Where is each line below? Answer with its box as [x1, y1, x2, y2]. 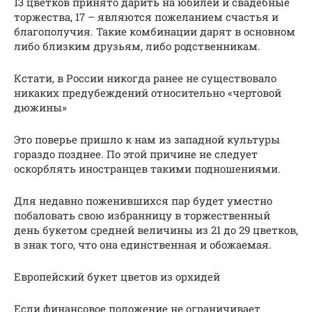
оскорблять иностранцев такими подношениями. [14, 161, 281, 175]
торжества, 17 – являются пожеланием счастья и [14, 9, 279, 24]
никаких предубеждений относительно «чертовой [14, 85, 281, 100]
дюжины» [14, 100, 67, 114]
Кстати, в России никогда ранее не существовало [14, 70, 276, 85]
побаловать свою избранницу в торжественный [14, 208, 270, 222]
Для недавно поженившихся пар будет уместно [14, 193, 272, 208]
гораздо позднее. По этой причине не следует [14, 146, 258, 161]
